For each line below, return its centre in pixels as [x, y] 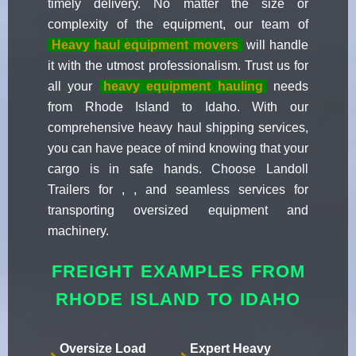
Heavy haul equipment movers [145, 45]
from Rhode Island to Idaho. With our [178, 107]
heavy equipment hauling [183, 87]
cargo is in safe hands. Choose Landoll [178, 169]
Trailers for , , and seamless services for [178, 190]
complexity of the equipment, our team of [178, 25]
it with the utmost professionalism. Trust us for [178, 66]
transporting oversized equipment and [178, 211]
